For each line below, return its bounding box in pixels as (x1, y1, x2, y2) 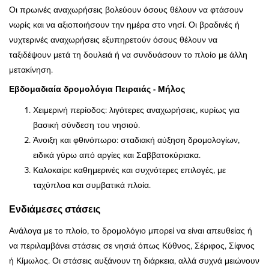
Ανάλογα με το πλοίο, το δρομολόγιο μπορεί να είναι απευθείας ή (9, 225, 252, 237)
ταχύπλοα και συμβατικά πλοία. (33, 178, 151, 191)
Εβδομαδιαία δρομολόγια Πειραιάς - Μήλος (9, 82, 185, 95)
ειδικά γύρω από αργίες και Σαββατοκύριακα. (33, 148, 201, 161)
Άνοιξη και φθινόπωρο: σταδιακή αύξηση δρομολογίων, (33, 133, 240, 146)
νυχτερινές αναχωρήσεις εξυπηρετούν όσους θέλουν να (9, 33, 217, 46)
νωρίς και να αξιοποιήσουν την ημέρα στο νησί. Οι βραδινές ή (9, 18, 240, 31)
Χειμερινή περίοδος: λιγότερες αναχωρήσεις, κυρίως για (33, 103, 240, 116)
